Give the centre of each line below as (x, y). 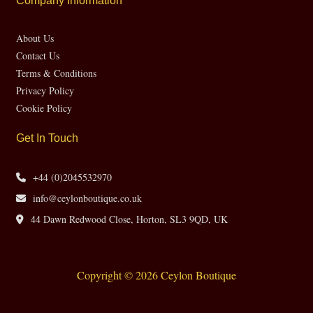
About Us (35, 38)
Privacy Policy (45, 90)
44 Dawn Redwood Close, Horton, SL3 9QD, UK (130, 219)
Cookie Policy (44, 108)
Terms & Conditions (57, 73)
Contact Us (38, 55)
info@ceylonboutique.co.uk (88, 198)
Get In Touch (48, 138)
